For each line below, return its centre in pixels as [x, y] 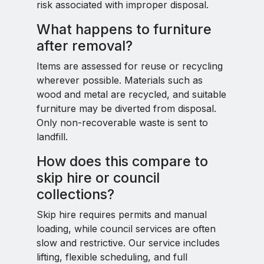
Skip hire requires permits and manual [122, 214]
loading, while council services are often [126, 229]
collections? [75, 194]
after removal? [85, 46]
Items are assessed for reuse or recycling [130, 66]
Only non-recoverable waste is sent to [122, 123]
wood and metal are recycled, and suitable [131, 94]
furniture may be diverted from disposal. [126, 108]
